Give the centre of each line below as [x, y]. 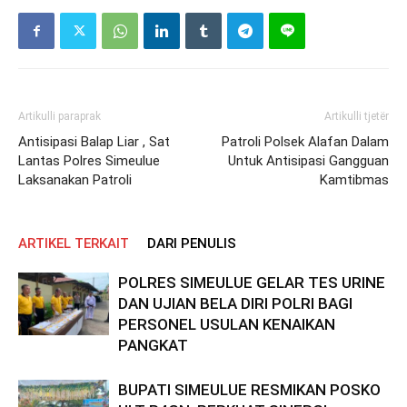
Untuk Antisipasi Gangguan [308, 161]
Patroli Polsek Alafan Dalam [305, 142]
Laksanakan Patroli [75, 180]
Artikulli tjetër [357, 116]
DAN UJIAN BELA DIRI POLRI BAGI [235, 303]
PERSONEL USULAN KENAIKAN [227, 324]
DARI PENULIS [192, 243]
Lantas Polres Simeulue [89, 161]
